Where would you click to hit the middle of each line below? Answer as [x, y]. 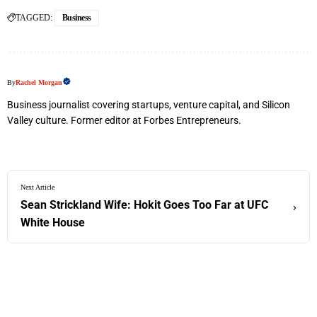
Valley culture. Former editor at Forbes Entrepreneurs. [124, 121]
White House [53, 223]
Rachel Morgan [39, 83]
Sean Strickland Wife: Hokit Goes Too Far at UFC [144, 205]
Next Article [38, 188]
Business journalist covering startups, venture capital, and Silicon [149, 105]
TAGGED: [34, 18]
